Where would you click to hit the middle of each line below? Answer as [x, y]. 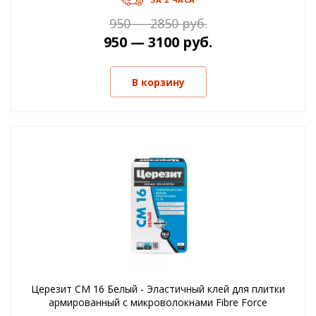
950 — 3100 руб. [158, 42]
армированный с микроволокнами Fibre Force [158, 302]
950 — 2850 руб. [158, 23]
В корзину [158, 82]
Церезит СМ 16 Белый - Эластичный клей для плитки [158, 289]
